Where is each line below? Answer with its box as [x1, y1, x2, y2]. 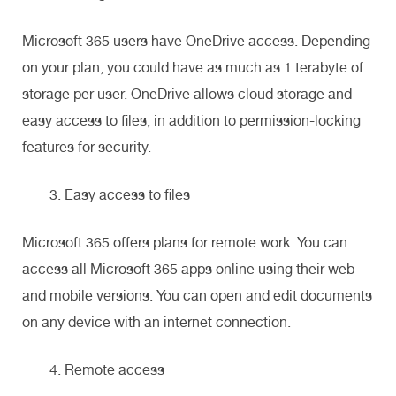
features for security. [22, 138, 155, 156]
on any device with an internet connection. [22, 313, 298, 331]
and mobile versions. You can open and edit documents [22, 286, 372, 304]
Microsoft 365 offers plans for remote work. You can [22, 233, 347, 251]
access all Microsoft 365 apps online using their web [22, 260, 354, 278]
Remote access [65, 361, 164, 378]
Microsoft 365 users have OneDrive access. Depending [22, 32, 370, 49]
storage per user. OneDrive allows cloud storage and [22, 85, 352, 103]
